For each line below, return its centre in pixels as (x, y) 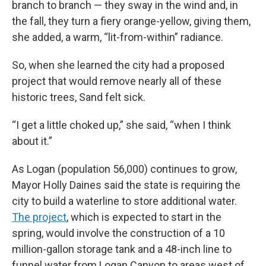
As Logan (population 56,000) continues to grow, (124, 169)
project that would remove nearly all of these (117, 81)
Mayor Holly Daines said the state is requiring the (126, 185)
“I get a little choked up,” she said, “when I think (121, 125)
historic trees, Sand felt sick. (79, 97)
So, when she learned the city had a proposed (118, 65)
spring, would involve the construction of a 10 (118, 233)
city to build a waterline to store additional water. (124, 201)
